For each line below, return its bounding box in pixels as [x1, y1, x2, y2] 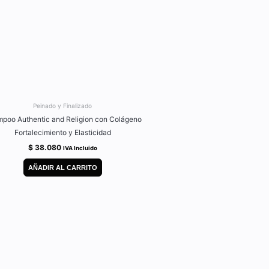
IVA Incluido [62, 144, 97, 151]
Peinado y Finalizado [33, 101, 92, 109]
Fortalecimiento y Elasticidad [14, 127, 111, 137]
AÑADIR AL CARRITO [28, 164, 97, 172]
